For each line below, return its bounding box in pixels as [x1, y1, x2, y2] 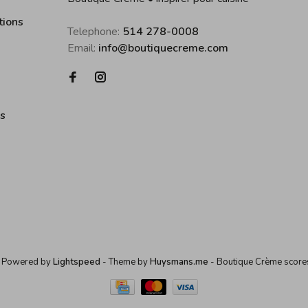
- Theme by [100, 256, 150, 268]
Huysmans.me [149, 256, 210, 268]
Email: [67, 41, 98, 56]
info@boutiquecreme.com [98, 41, 228, 56]
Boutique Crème [216, 256, 284, 268]
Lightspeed [52, 256, 100, 268]
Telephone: [67, 24, 122, 39]
